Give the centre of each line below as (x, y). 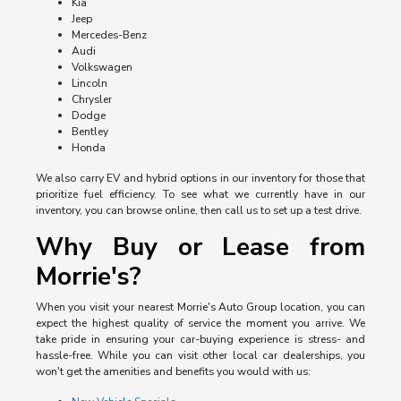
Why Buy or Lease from (200, 247)
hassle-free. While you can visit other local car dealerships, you (200, 356)
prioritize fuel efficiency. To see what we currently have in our (200, 195)
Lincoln (89, 84)
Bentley (90, 132)
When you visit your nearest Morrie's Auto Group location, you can (200, 307)
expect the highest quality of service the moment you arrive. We (200, 324)
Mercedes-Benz (109, 35)
